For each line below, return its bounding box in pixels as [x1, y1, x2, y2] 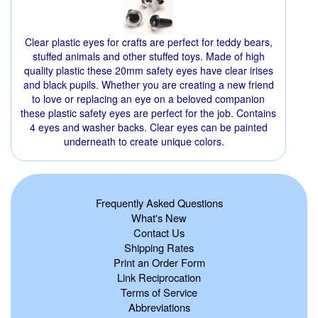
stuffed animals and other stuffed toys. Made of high [32, 49, 265, 64]
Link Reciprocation [117, 270, 201, 285]
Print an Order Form [113, 255, 205, 270]
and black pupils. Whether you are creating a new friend [23, 77, 274, 92]
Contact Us [133, 225, 185, 241]
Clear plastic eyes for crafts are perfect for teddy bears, [24, 35, 273, 50]
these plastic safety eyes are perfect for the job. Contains [21, 106, 276, 121]
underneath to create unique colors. [64, 134, 224, 149]
